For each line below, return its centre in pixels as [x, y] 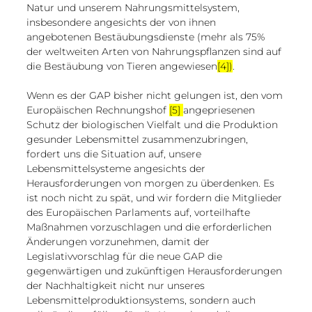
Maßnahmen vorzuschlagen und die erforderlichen [150, 227]
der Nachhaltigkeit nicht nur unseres [117, 285]
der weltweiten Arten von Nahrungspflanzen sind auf [155, 51]
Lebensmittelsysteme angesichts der [117, 168]
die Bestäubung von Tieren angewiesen [122, 66]
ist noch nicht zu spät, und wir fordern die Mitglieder [156, 197]
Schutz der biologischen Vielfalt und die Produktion [154, 124]
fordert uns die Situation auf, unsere [115, 154]
